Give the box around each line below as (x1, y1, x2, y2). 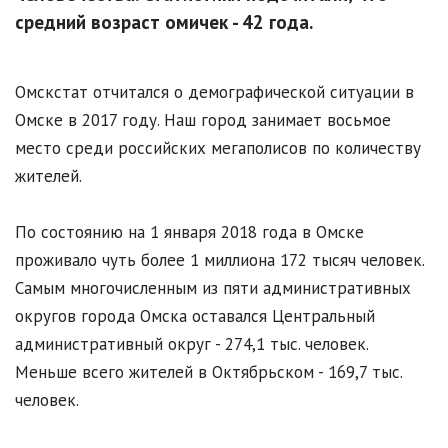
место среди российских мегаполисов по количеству (15, 137, 421, 160)
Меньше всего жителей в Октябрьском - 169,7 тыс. (15, 361, 402, 384)
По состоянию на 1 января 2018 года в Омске (15, 221, 364, 244)
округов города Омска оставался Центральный (15, 305, 375, 328)
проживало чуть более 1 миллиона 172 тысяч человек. (15, 249, 424, 272)
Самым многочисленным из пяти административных (15, 277, 411, 300)
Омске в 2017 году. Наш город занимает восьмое (15, 109, 391, 132)
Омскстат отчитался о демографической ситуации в (15, 81, 414, 104)
